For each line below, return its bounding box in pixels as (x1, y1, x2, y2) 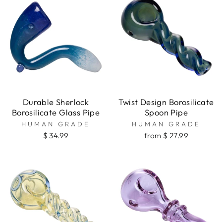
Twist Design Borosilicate (118, 97, 214, 108)
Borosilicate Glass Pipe (11, 107, 100, 118)
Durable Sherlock (22, 97, 89, 108)
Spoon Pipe (144, 107, 188, 118)
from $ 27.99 (144, 131, 188, 141)
